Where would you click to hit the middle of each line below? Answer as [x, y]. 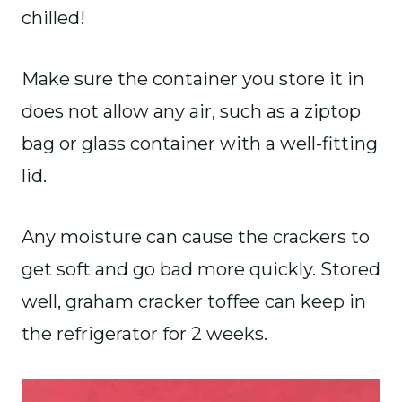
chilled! [56, 17]
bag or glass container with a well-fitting [200, 143]
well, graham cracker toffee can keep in [194, 301]
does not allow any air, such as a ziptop [191, 111]
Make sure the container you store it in [193, 79]
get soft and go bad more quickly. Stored [201, 269]
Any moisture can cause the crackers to [196, 236]
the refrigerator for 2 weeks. [144, 333]
